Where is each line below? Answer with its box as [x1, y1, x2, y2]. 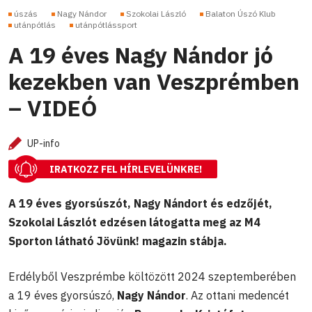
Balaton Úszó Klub [205, 8, 276, 19]
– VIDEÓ [8, 93, 97, 123]
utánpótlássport [75, 19, 137, 31]
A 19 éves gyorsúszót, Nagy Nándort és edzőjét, [8, 196, 272, 210]
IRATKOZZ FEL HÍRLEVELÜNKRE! [49, 163, 202, 176]
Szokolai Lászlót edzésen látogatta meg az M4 [8, 214, 260, 229]
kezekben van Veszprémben [8, 67, 299, 97]
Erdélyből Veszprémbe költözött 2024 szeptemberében [8, 269, 296, 283]
